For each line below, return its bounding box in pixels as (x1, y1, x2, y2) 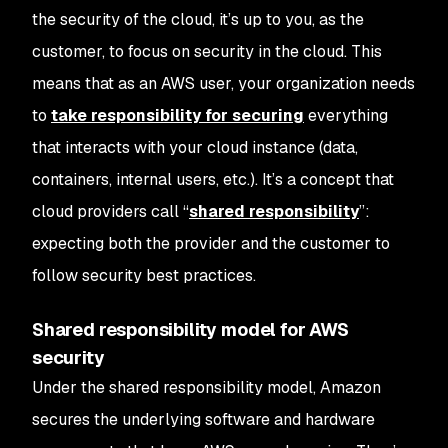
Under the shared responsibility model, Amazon (32, 377, 381, 398)
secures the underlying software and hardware (32, 409, 375, 430)
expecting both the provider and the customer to (32, 233, 390, 254)
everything (304, 105, 388, 126)
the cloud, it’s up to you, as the (139, 9, 364, 30)
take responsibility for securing (51, 105, 304, 126)
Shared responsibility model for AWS (32, 318, 349, 341)
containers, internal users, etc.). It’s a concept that (32, 169, 394, 190)
